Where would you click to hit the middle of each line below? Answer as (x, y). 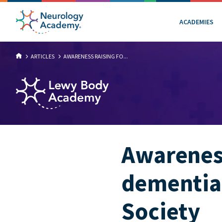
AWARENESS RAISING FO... (96, 56)
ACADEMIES (196, 22)
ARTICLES (43, 56)
